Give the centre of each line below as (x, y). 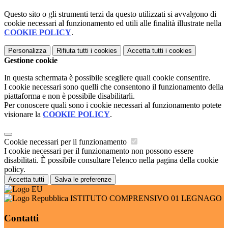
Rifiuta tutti (73, 51)
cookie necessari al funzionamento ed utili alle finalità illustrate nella (113, 23)
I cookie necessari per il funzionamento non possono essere (99, 151)
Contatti (21, 218)
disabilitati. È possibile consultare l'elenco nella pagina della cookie (111, 160)
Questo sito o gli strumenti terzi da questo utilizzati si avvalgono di (110, 14)
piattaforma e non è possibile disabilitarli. (69, 96)
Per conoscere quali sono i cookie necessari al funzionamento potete (113, 105)
